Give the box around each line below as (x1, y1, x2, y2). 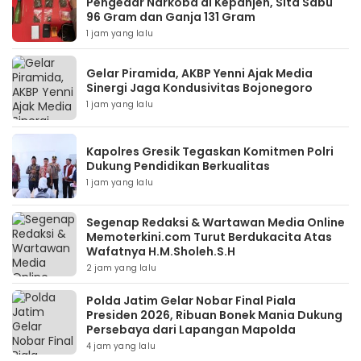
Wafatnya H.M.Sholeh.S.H (86, 243, 235, 259)
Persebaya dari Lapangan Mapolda (86, 322, 296, 338)
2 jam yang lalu (86, 262, 156, 274)
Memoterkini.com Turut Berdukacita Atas (86, 229, 332, 245)
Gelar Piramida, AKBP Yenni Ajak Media (86, 65, 313, 81)
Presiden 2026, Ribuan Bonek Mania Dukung (86, 307, 342, 323)
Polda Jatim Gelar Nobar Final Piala (86, 293, 296, 309)
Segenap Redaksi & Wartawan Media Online (86, 214, 345, 230)
